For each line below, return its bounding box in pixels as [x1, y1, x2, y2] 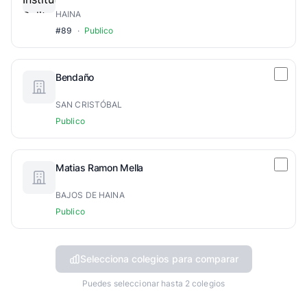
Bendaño [56, 71, 95, 83]
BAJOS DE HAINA [56, 190, 125, 200]
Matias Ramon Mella [56, 162, 143, 173]
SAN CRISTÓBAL [56, 99, 123, 110]
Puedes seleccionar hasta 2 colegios [82, 278, 225, 288]
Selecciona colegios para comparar [79, 253, 238, 265]
